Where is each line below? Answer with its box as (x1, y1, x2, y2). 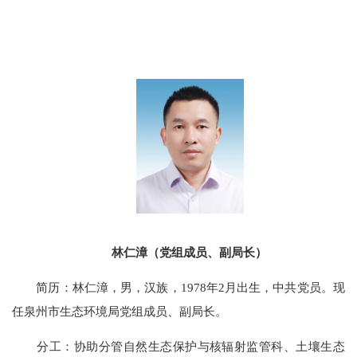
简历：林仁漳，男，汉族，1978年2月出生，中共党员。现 (12, 280, 345, 294)
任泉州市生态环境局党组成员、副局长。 (12, 304, 228, 318)
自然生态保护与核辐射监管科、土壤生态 (123, 339, 345, 354)
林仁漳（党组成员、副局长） (111, 245, 267, 259)
